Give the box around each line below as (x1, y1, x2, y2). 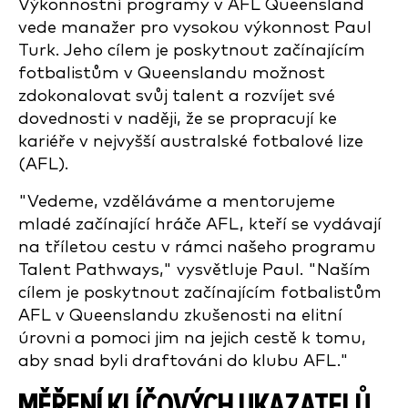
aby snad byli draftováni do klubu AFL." (18, 352, 349, 370)
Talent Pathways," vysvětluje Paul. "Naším (18, 261, 371, 279)
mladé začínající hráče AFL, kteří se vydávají (18, 216, 382, 233)
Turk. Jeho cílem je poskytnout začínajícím (18, 42, 365, 59)
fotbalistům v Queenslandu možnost (18, 65, 325, 82)
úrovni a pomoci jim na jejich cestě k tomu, (18, 330, 366, 347)
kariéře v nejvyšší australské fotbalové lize (18, 133, 363, 150)
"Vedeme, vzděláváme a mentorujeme (18, 193, 335, 210)
